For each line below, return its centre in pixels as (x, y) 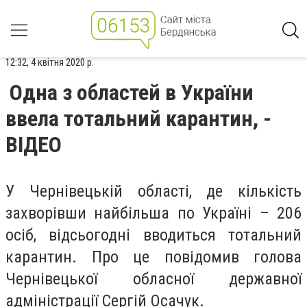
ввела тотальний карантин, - (138, 119)
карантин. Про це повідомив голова (153, 257)
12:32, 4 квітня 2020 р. (50, 62)
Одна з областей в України (132, 93)
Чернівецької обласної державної (153, 279)
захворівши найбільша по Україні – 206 (153, 213)
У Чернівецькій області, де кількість (153, 191)
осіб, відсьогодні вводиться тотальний (153, 235)
